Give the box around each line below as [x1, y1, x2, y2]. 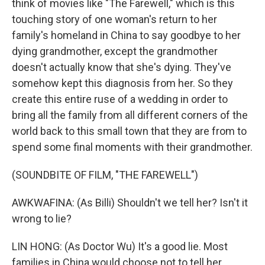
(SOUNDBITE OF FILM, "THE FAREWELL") [12, 169, 198, 181]
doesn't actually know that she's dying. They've [12, 61, 231, 73]
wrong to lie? [12, 212, 72, 225]
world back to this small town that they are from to [12, 125, 247, 137]
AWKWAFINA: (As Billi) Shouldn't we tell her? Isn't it [12, 196, 248, 209]
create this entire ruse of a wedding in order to [12, 93, 228, 105]
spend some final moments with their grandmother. [12, 141, 253, 153]
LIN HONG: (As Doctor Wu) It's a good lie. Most [12, 240, 228, 253]
